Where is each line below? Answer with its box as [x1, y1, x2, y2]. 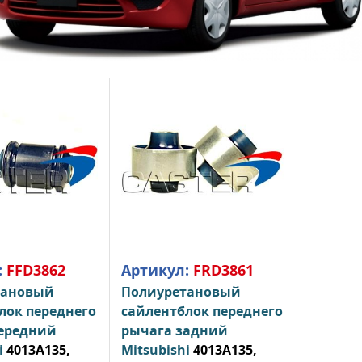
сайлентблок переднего [120, 301, 283, 320]
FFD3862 [6, 259, 65, 280]
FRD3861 [192, 259, 254, 280]
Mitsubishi [120, 340, 193, 359]
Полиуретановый [120, 282, 241, 301]
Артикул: [120, 259, 193, 280]
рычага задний [120, 321, 228, 339]
